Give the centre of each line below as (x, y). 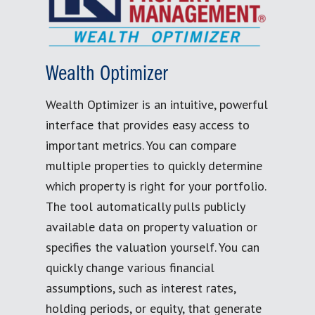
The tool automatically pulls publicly (145, 206)
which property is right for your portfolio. (156, 186)
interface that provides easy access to (148, 124)
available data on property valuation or (152, 226)
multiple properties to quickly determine (154, 165)
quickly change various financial (130, 267)
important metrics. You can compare (141, 145)
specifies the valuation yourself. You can (153, 247)
